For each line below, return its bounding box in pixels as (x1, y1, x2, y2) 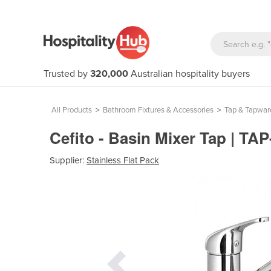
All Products (51, 105, 92, 115)
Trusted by (44, 68, 90, 80)
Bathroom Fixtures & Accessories (103, 105, 214, 115)
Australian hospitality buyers (128, 68, 250, 80)
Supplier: (50, 154, 87, 166)
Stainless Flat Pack (87, 154, 159, 166)
